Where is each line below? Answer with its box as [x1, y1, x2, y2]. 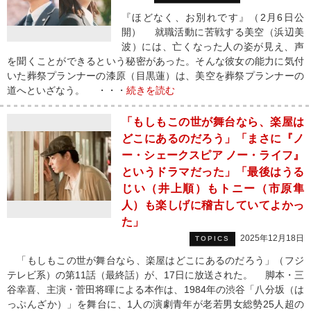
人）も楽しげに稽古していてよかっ [121, 199, 304, 211]
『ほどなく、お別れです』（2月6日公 [121, 12, 304, 23]
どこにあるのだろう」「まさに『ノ [121, 133, 304, 144]
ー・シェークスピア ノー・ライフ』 [121, 149, 304, 161]
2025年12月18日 [240, 233, 304, 243]
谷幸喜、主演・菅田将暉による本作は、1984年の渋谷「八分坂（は [7, 284, 304, 295]
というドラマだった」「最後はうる [121, 166, 304, 178]
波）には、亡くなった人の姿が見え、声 [121, 41, 304, 52]
